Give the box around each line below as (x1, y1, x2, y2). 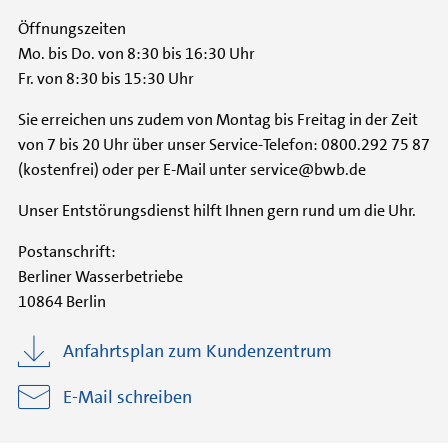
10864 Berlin (18, 291, 106, 312)
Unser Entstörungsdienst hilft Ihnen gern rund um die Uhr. (18, 200, 416, 221)
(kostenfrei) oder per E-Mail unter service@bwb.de (18, 159, 369, 180)
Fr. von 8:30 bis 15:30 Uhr (18, 68, 194, 89)
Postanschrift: (18, 241, 116, 262)
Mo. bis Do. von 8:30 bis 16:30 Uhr (18, 43, 255, 64)
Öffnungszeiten (18, 18, 126, 39)
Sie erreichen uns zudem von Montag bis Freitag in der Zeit (18, 109, 418, 130)
